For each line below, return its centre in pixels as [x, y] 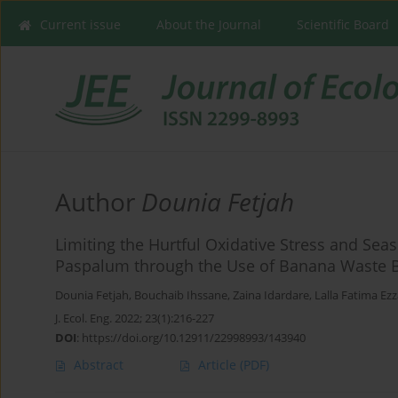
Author [98, 202]
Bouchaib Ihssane [181, 296]
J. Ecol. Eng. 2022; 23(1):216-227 [135, 318]
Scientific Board [343, 24]
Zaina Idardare [271, 296]
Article [219, 365]
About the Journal [209, 24]
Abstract [99, 365]
